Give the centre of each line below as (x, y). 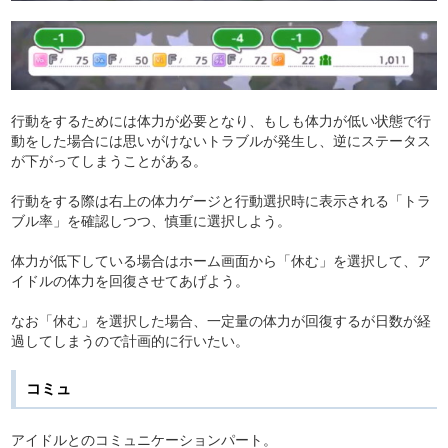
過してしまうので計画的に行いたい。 (130, 339)
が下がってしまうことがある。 (109, 159)
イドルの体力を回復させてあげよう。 (130, 279)
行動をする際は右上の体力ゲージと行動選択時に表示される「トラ (221, 199)
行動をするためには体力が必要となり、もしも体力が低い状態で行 (221, 119)
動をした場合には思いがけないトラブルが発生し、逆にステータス (221, 139)
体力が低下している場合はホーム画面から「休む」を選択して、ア (221, 259)
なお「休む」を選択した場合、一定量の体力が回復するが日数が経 (221, 319)
